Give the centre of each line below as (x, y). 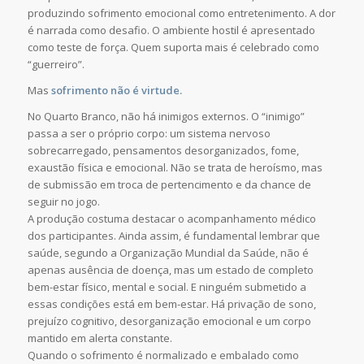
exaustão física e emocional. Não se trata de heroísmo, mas (175, 168)
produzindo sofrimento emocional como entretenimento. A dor (181, 13)
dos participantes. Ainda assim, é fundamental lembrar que (173, 236)
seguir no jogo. (63, 202)
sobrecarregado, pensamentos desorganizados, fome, (163, 151)
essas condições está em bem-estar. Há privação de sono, (171, 304)
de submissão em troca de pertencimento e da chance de (169, 185)
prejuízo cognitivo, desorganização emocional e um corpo (169, 321)
